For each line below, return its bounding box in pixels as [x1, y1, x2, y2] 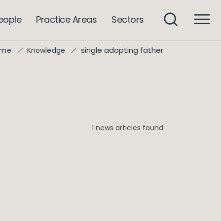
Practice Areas [36, 13, 97, 26]
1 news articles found [92, 123, 163, 133]
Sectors [111, 13, 144, 26]
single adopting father [81, 45, 163, 55]
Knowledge [27, 45, 65, 55]
